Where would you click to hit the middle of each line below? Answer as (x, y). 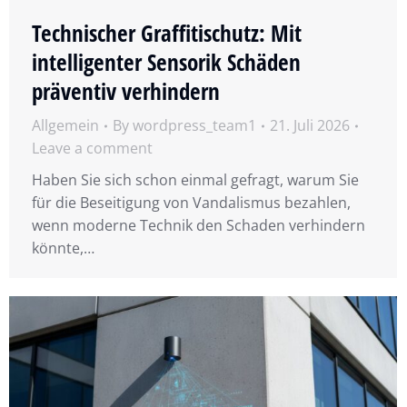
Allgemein (65, 126)
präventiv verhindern (126, 91)
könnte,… (63, 248)
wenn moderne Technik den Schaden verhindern (199, 226)
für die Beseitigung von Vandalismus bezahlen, (191, 203)
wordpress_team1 (194, 126)
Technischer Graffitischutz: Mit (167, 33)
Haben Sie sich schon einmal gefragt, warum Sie (195, 180)
